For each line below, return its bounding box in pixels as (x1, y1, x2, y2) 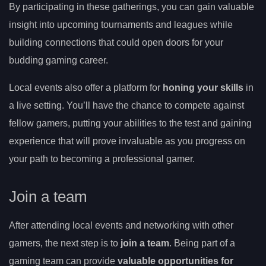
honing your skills (163, 83, 243, 93)
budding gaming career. (9, 55, 108, 66)
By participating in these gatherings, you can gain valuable (9, 2, 254, 12)
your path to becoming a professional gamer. (9, 154, 195, 164)
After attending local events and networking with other (9, 220, 233, 231)
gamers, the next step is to (9, 238, 121, 249)
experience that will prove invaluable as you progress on (9, 136, 245, 147)
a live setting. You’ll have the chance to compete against (9, 100, 244, 111)
